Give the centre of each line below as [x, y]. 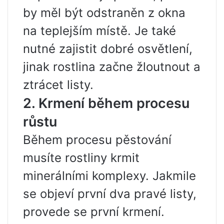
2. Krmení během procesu [106, 103]
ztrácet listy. [58, 84]
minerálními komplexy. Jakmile [109, 175]
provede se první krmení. [94, 211]
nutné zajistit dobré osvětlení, [108, 48]
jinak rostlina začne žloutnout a [112, 66]
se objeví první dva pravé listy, [110, 193]
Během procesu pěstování [97, 139]
